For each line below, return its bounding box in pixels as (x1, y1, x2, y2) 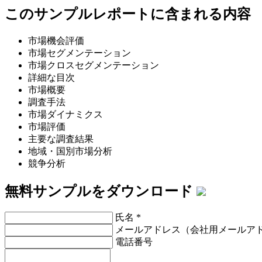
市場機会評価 (28, 35, 84, 46)
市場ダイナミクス (28, 109, 103, 119)
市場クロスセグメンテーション (28, 60, 159, 70)
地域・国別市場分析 (28, 146, 112, 156)
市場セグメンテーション (28, 47, 131, 58)
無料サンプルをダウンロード (5, 183, 196, 199)
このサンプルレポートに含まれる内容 (5, 6, 251, 22)
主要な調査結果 (28, 133, 94, 144)
